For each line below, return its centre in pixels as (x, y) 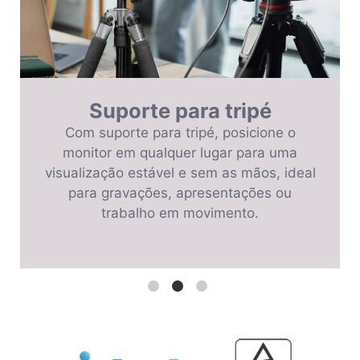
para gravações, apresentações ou (180, 193)
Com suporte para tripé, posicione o (180, 133)
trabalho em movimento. (180, 213)
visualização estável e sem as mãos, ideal (180, 173)
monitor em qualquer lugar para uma (180, 153)
